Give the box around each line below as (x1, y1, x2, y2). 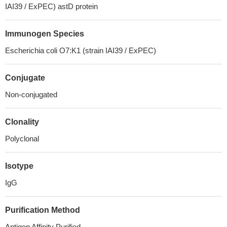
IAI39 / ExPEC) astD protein (5, 2, 98, 11)
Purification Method (5, 206, 80, 214)
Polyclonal (5, 134, 39, 143)
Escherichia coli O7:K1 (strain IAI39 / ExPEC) (5, 46, 156, 55)
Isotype (5, 162, 33, 170)
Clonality (5, 118, 39, 126)
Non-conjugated (5, 90, 57, 99)
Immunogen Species (5, 29, 84, 38)
